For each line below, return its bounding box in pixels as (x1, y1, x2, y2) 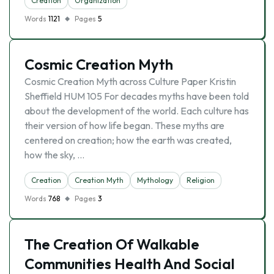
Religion (187, 176, 215, 185)
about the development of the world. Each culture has (24, 105, 249, 117)
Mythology (137, 176, 173, 185)
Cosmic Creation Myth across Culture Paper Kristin (24, 75, 236, 87)
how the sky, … (24, 149, 84, 161)
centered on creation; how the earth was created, (24, 134, 232, 146)
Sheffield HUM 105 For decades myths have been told (24, 90, 249, 102)
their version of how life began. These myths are (24, 119, 224, 131)
